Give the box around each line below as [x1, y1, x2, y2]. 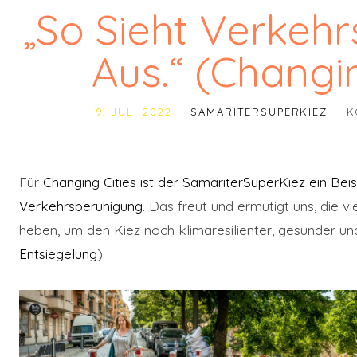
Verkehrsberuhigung [19, 198, 143, 214]
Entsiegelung [19, 245, 97, 262]
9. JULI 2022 [95, 105, 177, 118]
